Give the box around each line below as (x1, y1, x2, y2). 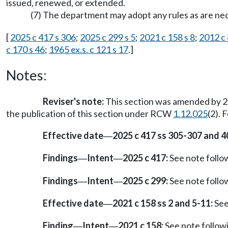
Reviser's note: (43, 96, 104, 107)
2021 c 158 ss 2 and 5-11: (112, 197, 213, 209)
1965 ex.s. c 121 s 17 (49, 44, 128, 55)
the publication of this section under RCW (6, 108, 173, 119)
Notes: (6, 67, 47, 83)
